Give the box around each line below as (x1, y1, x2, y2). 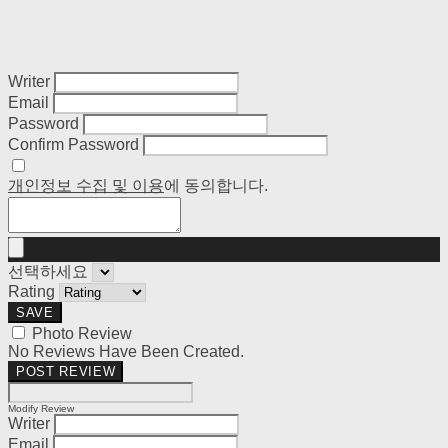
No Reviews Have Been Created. (8, 343, 244, 360)
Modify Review (8, 403, 74, 414)
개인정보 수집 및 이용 (8, 177, 164, 194)
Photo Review (32, 325, 132, 342)
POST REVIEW (16, 364, 116, 379)
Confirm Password (8, 136, 139, 153)
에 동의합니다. (164, 177, 268, 194)
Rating (8, 283, 55, 300)
